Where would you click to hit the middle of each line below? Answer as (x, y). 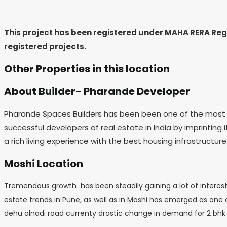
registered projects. (45, 47)
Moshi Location (44, 163)
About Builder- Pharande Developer (97, 91)
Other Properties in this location (87, 69)
